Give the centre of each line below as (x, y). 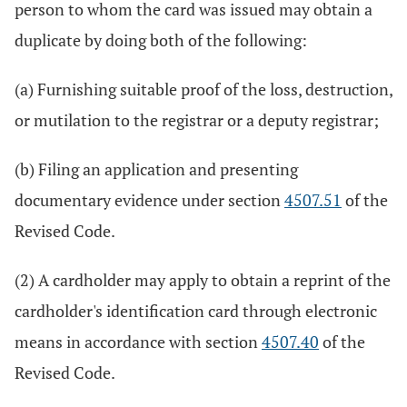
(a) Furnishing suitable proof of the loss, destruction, (203, 89)
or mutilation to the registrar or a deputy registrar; (197, 120)
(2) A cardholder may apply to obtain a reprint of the (203, 280)
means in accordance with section (138, 342)
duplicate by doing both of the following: (161, 40)
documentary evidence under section (149, 200)
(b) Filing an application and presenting (156, 169)
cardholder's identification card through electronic (196, 311)
